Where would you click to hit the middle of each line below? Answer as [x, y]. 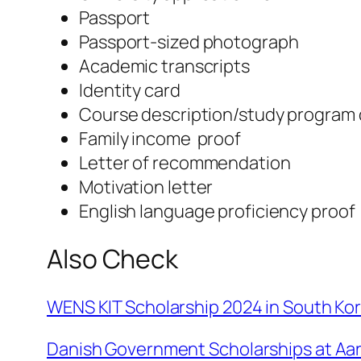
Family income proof [160, 138]
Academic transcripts [164, 66]
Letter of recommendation [185, 162]
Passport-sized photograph [189, 41]
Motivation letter [146, 187]
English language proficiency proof [217, 211]
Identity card [130, 90]
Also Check [112, 259]
